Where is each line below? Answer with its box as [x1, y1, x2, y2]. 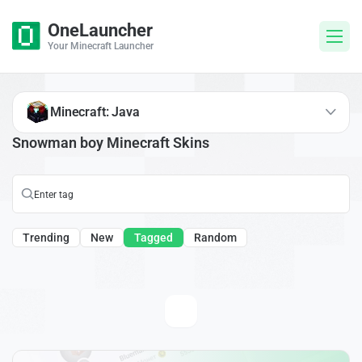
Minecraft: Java [50, 103, 140, 120]
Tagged [134, 231, 173, 245]
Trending [23, 231, 69, 245]
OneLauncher [48, 20, 153, 40]
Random [194, 231, 237, 245]
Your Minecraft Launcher [48, 40, 154, 52]
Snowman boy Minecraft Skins [12, 133, 209, 151]
